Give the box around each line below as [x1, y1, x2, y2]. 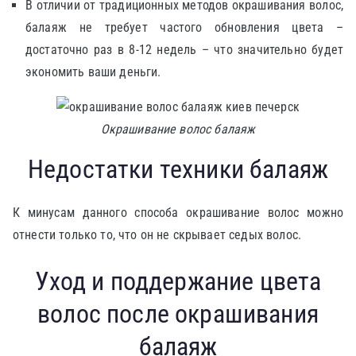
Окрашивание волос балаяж [100, 122, 256, 137]
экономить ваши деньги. [25, 64, 161, 79]
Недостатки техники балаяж [28, 154, 328, 184]
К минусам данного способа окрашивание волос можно [13, 205, 343, 220]
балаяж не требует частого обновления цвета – [25, 20, 343, 35]
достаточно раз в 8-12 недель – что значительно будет [25, 42, 343, 57]
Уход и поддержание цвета [34, 266, 322, 296]
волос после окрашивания [37, 299, 319, 329]
